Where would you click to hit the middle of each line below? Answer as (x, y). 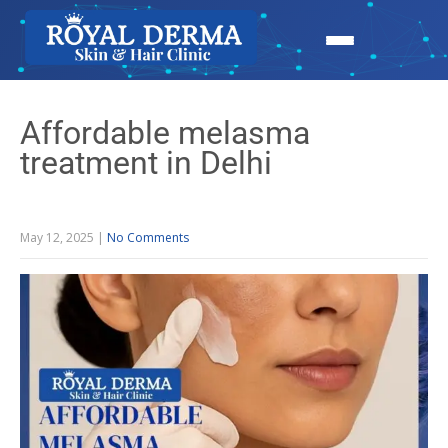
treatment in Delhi (146, 163)
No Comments (148, 237)
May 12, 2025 (57, 237)
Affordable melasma (165, 133)
